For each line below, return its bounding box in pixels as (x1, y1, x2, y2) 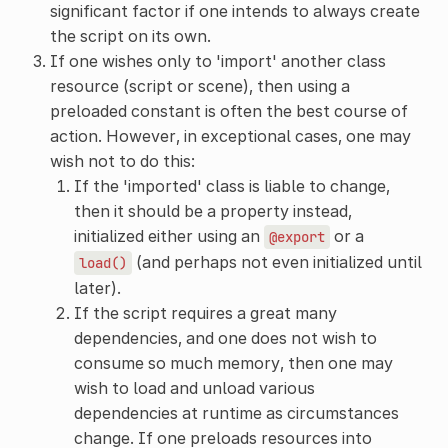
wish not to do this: (49, 150, 195, 171)
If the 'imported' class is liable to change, (73, 175, 390, 196)
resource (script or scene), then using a (49, 75, 350, 96)
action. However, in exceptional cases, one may (49, 125, 411, 146)
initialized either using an (73, 225, 264, 246)
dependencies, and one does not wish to (73, 327, 377, 348)
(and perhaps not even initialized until (131, 251, 422, 272)
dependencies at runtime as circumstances (73, 402, 399, 423)
